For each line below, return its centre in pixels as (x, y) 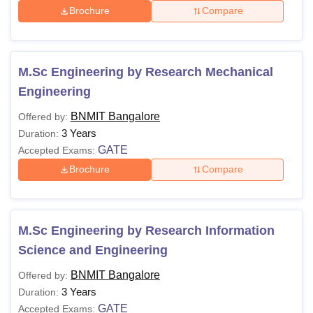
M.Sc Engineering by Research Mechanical (146, 72)
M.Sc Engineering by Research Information (146, 230)
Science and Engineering (93, 250)
